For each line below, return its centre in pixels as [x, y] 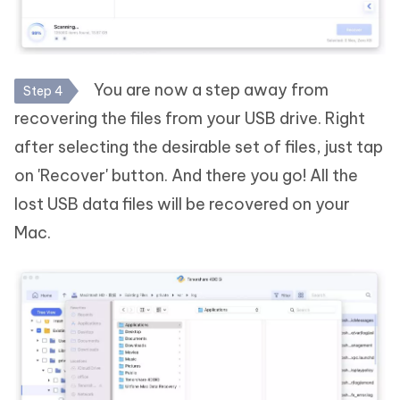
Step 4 [43, 92]
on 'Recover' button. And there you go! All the [186, 176]
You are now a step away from [209, 90]
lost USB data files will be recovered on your [182, 204]
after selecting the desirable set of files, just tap [199, 147]
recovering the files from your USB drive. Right [190, 119]
